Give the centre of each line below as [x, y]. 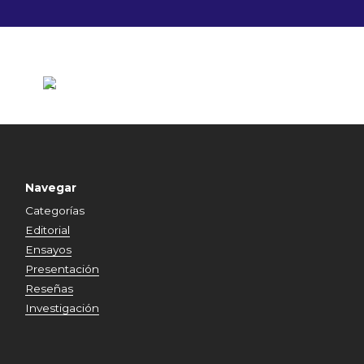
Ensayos [49, 249]
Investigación [63, 308]
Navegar [51, 188]
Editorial [48, 230]
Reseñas [50, 288]
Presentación [63, 269]
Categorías [55, 210]
